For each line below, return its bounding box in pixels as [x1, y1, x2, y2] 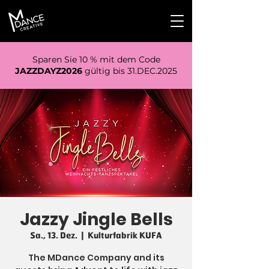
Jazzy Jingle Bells [19, 208, 173, 231]
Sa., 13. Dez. [30, 232, 77, 240]
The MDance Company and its [28, 252, 165, 264]
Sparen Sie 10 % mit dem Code [32, 54, 160, 65]
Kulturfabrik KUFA [88, 232, 162, 240]
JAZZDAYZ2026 [15, 65, 82, 76]
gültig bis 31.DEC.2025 [82, 65, 177, 76]
